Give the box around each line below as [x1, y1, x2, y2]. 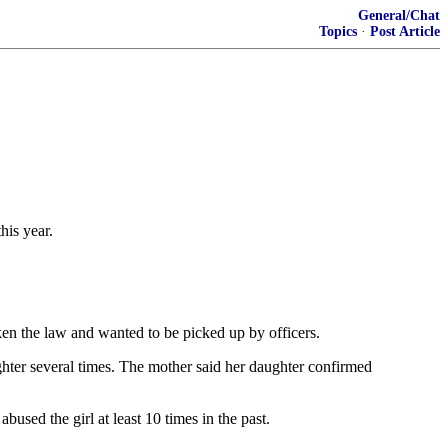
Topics [319, 24, 357, 39]
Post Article [370, 24, 440, 39]
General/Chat [358, 8, 440, 23]
